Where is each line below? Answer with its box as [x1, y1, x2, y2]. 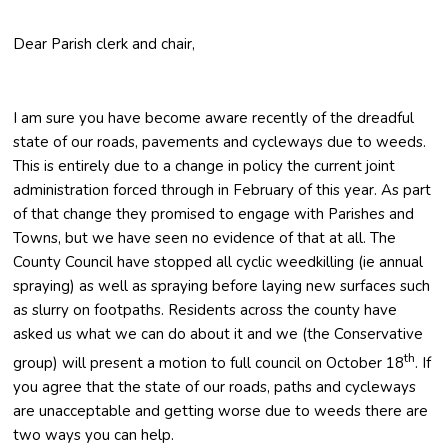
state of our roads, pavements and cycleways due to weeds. [13, 131, 427, 152]
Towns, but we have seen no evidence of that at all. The [13, 227, 397, 248]
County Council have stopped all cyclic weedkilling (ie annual [13, 251, 424, 272]
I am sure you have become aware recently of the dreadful [13, 107, 415, 128]
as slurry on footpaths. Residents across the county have [13, 299, 398, 320]
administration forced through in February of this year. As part [13, 179, 432, 200]
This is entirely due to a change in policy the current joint [13, 155, 396, 176]
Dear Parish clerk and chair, [13, 34, 196, 55]
